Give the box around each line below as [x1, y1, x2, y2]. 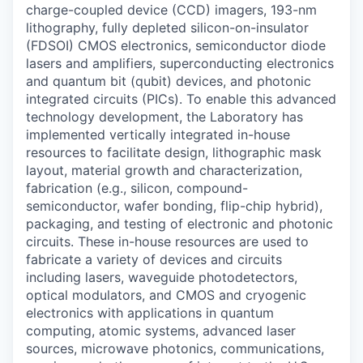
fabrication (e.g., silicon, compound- [26, 180, 248, 196]
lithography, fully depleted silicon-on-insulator [26, 19, 309, 36]
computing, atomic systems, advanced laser [26, 322, 296, 339]
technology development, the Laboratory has [26, 109, 303, 125]
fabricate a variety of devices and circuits [26, 251, 282, 267]
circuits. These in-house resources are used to [26, 233, 309, 250]
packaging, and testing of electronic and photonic [26, 216, 333, 232]
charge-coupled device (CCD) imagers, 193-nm [26, 2, 317, 18]
